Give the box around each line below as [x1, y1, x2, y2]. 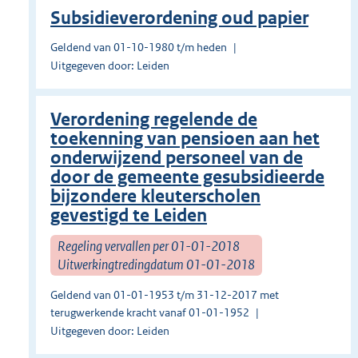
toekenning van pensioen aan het [50, 128, 320, 150]
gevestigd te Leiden [50, 205, 207, 227]
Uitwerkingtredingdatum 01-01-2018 [58, 255, 255, 273]
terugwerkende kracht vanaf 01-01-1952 [50, 305, 249, 320]
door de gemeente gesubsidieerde [50, 166, 324, 189]
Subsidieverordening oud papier [50, 7, 308, 30]
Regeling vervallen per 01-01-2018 [58, 237, 240, 255]
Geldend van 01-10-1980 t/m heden [50, 40, 227, 55]
